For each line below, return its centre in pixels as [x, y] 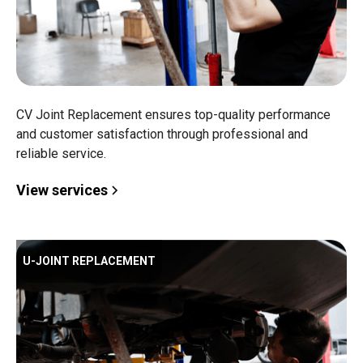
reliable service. [61, 154]
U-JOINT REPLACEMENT [89, 261]
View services [62, 190]
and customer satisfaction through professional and [162, 134]
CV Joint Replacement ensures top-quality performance [173, 115]
